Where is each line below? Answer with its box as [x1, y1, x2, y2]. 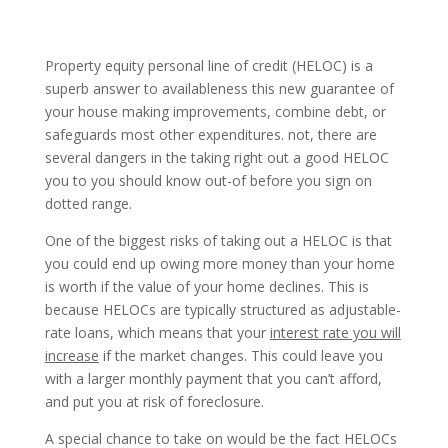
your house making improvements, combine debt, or [44, 102, 386, 121]
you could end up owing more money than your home [44, 254, 395, 273]
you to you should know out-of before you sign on [44, 171, 372, 190]
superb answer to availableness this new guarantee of [44, 79, 394, 98]
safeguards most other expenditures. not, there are [44, 125, 377, 144]
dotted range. [44, 194, 132, 213]
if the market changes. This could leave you [98, 346, 383, 365]
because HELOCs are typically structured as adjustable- [44, 300, 401, 319]
